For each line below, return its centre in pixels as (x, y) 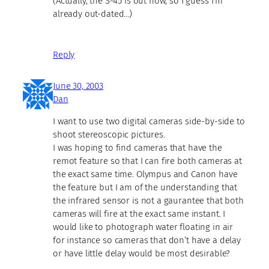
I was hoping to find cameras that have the (138, 147)
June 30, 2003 (78, 86)
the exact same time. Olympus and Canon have (145, 174)
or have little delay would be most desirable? (142, 253)
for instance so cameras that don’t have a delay (147, 240)
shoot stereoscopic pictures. (109, 134)
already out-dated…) (93, 14)
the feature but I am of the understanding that (145, 187)
